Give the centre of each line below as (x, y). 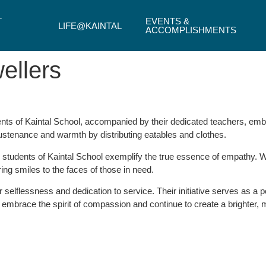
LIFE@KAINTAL (90, 26)
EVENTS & (167, 21)
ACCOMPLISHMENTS (191, 30)
